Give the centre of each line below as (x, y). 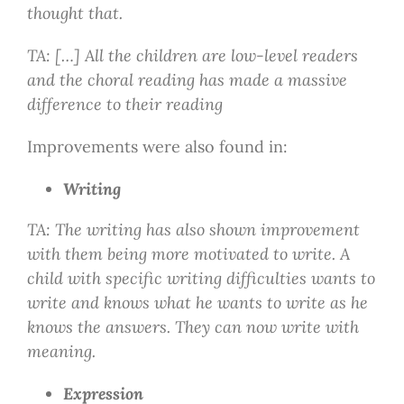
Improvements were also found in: (157, 147)
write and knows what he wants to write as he (197, 303)
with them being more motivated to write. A (188, 254)
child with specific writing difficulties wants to (201, 279)
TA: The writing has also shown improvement (193, 230)
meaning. (61, 352)
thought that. (74, 14)
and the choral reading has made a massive (187, 80)
